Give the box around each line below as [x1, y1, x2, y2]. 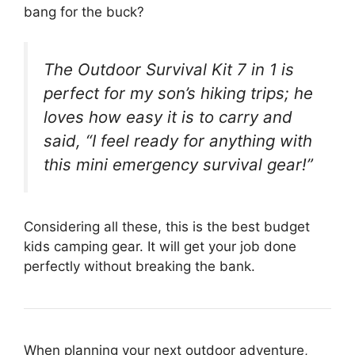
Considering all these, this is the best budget [24, 219, 310, 235]
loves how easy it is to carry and [44, 107, 292, 128]
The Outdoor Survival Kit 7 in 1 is [44, 59, 294, 80]
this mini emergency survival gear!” [44, 155, 313, 175]
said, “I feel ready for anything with [44, 131, 312, 151]
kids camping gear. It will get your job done [24, 239, 296, 254]
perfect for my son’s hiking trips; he [44, 83, 313, 104]
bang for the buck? [24, 3, 144, 20]
